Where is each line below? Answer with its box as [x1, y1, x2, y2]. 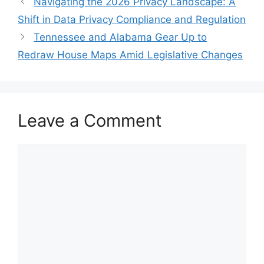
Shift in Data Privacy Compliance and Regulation [18, 13, 246, 25]
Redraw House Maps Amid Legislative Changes [18, 48, 243, 61]
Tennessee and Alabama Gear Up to [34, 31, 207, 43]
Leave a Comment [18, 110, 162, 131]
